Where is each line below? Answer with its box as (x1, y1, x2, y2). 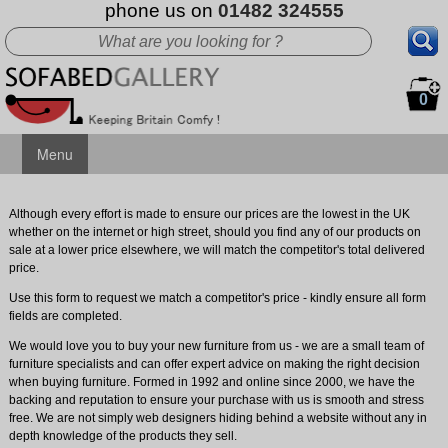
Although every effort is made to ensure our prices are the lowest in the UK (8, 206, 410, 221)
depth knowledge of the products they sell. (8, 428, 237, 443)
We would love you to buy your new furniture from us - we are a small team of (8, 338, 424, 353)
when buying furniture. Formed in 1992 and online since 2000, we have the (8, 374, 415, 389)
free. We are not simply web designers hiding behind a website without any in (8, 410, 427, 425)
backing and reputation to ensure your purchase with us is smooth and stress (8, 392, 424, 407)
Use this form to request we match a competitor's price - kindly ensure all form (8, 290, 426, 305)
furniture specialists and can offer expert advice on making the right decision (8, 356, 420, 371)
